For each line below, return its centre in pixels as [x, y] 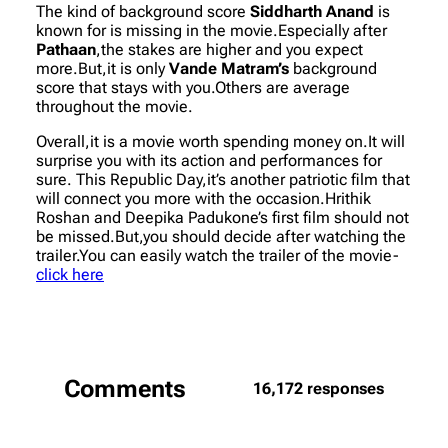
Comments [125, 388]
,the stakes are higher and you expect [229, 49]
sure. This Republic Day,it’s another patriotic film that [223, 179]
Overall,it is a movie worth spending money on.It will [220, 141]
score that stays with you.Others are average [193, 87]
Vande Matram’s [229, 68]
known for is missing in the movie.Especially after [211, 30]
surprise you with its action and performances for [209, 160]
